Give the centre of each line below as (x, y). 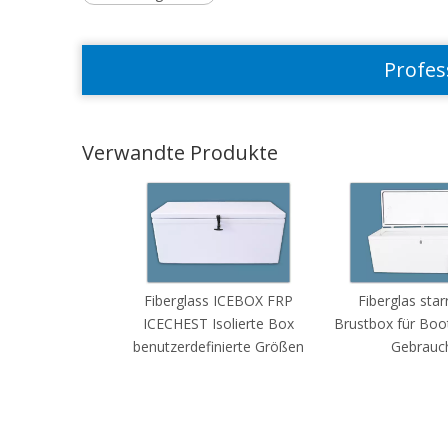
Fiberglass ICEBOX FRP (218, 300)
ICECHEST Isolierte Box (218, 323)
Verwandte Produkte (180, 152)
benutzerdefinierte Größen (218, 346)
